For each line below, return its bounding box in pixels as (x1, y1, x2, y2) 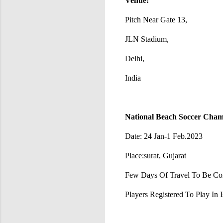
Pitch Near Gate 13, (125, 15, 189, 24)
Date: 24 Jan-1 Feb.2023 (125, 131, 203, 140)
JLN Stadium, (125, 34, 169, 43)
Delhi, (125, 54, 144, 63)
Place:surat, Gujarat (125, 151, 186, 160)
